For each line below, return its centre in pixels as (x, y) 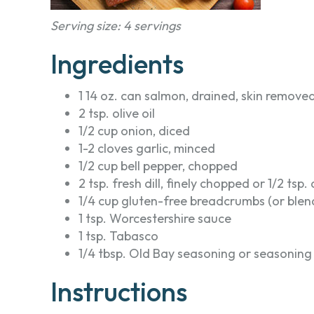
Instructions (119, 292)
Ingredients (117, 64)
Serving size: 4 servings (116, 26)
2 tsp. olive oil (117, 113)
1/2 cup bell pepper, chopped (158, 166)
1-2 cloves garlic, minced (147, 148)
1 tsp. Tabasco (118, 236)
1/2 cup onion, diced (134, 131)
